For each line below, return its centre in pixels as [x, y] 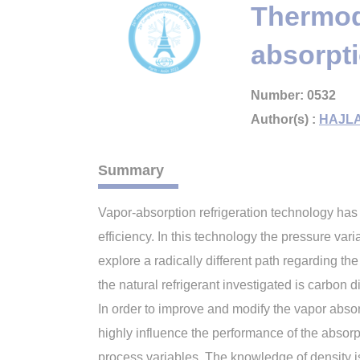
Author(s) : [285, 119]
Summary [131, 170]
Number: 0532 [293, 95]
